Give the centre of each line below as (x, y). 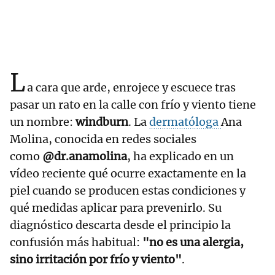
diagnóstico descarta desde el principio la (120, 225)
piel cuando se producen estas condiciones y (128, 191)
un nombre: (43, 122)
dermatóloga (185, 122)
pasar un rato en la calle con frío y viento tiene (133, 105)
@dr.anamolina (85, 157)
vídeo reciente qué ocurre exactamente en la (128, 174)
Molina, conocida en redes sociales (103, 139)
